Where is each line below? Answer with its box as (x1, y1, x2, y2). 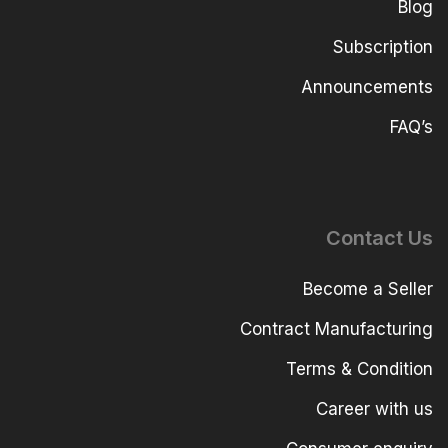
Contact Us (326, 226, 433, 251)
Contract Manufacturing (240, 319, 433, 340)
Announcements (301, 76, 433, 97)
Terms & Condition (286, 359, 433, 380)
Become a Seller (303, 279, 433, 300)
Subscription (333, 36, 433, 57)
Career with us (316, 399, 433, 420)
